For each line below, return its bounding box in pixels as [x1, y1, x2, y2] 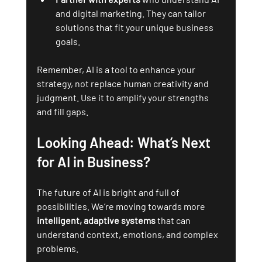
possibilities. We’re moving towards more [36, 200, 207, 212]
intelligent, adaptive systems [36, 214, 156, 226]
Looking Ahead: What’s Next [36, 133, 213, 151]
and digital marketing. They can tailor [55, 7, 208, 19]
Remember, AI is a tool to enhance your [36, 63, 197, 75]
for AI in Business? [36, 153, 150, 170]
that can [155, 214, 192, 226]
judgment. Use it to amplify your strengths [36, 91, 211, 103]
